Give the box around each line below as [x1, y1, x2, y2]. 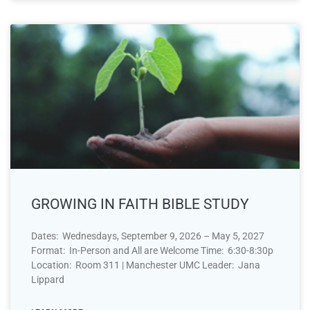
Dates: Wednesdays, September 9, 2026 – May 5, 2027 [31, 230, 264, 241]
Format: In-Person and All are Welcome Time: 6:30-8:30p [31, 244, 273, 256]
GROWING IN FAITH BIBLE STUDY [31, 195, 249, 212]
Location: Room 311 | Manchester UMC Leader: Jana [31, 259, 260, 271]
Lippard [31, 273, 64, 285]
